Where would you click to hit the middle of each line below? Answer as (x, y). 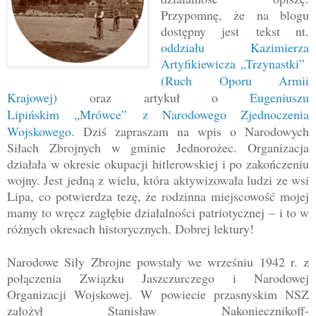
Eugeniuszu (279, 98)
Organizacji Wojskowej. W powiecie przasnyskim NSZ (158, 294)
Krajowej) (32, 98)
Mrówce (101, 115)
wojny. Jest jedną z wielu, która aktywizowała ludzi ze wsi (158, 180)
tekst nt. (282, 31)
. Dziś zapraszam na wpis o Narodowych (190, 132)
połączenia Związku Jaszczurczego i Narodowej (158, 278)
